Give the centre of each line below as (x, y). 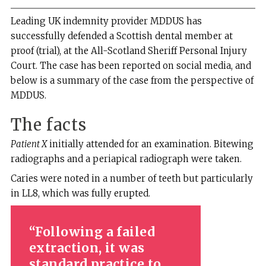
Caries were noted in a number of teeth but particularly (132, 178)
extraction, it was (87, 248)
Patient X (28, 144)
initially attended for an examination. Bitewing (150, 144)
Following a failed (95, 232)
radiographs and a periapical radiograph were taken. (127, 159)
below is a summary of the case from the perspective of (132, 80)
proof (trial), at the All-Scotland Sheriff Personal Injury (129, 50)
